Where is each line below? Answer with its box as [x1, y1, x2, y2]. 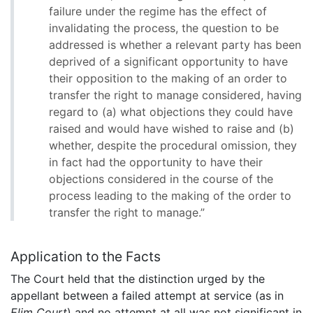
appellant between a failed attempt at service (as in [10, 289, 284, 303]
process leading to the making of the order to [49, 189, 291, 203]
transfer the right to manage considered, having [49, 88, 302, 103]
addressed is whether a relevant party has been [49, 38, 301, 52]
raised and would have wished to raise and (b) [49, 122, 294, 136]
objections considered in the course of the [49, 172, 273, 187]
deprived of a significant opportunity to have [49, 54, 288, 69]
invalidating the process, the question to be [49, 21, 279, 36]
